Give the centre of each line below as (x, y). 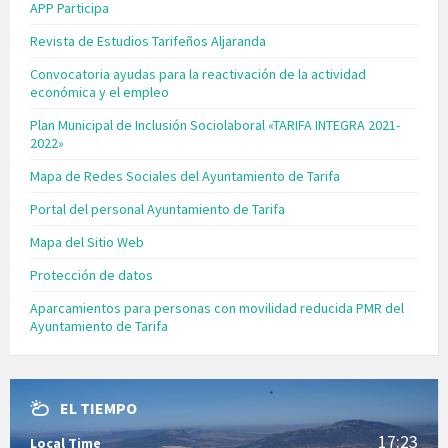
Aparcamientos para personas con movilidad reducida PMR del (217, 308)
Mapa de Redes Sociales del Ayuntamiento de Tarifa (185, 176)
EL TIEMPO (98, 408)
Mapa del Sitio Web (87, 242)
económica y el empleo (99, 92)
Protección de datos (91, 275)
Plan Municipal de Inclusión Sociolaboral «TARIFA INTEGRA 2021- (215, 125)
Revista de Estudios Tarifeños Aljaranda (148, 41)
